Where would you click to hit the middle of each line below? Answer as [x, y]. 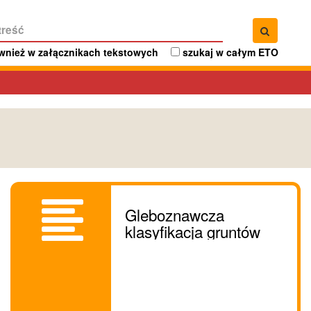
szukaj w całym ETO [230, 52]
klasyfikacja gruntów [193, 231]
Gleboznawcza [175, 215]
